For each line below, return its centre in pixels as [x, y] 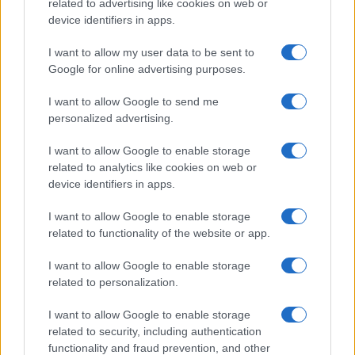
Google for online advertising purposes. [147, 69]
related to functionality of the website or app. [159, 233]
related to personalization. [113, 282]
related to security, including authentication [155, 331]
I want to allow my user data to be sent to [151, 52]
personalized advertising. [111, 118]
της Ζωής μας [177, 333]
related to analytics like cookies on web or [153, 167]
